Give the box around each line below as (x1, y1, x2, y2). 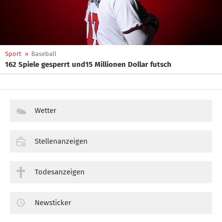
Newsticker (35, 198, 71, 207)
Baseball (31, 50, 56, 57)
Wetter (35, 106, 56, 115)
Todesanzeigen (35, 167, 85, 176)
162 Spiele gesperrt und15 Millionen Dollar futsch (5, 60, 171, 69)
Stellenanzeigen (35, 136, 88, 146)
